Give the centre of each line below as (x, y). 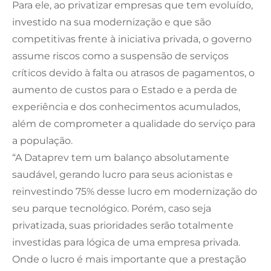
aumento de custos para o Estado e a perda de (125, 90)
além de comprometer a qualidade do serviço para (134, 123)
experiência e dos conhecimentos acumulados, (126, 106)
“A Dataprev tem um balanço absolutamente (121, 157)
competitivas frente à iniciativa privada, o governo (132, 39)
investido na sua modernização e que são (112, 22)
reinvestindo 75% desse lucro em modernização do (135, 191)
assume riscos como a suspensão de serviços (120, 56)
